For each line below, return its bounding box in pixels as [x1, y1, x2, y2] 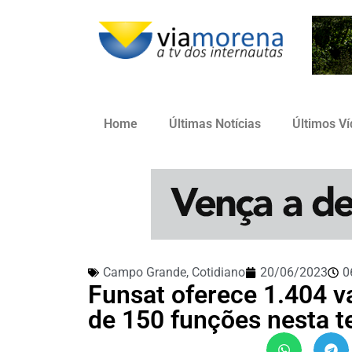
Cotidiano [192, 265, 245, 280]
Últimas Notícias [169, 116, 261, 132]
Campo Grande [103, 265, 186, 280]
